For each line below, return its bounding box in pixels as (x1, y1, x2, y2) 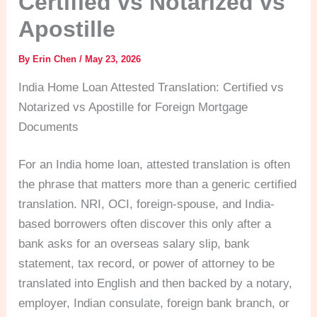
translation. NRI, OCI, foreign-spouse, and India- (18, 197, 275, 211)
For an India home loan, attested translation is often (18, 158, 291, 171)
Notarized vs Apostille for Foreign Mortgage (18, 100, 248, 114)
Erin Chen (33, 53, 80, 64)
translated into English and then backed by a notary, (18, 277, 293, 290)
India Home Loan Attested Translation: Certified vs (18, 80, 284, 94)
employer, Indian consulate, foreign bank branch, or (18, 296, 290, 310)
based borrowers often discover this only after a (18, 217, 272, 231)
